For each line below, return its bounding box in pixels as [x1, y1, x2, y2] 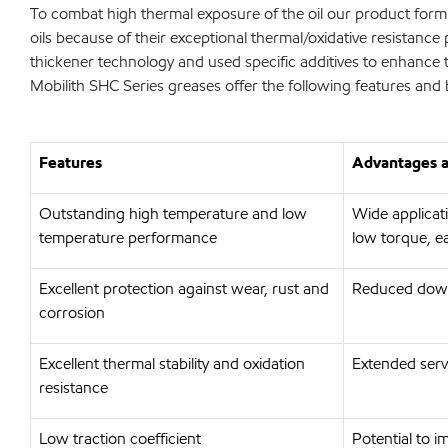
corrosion [39, 302, 105, 323]
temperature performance [39, 227, 217, 248]
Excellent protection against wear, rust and [39, 278, 329, 299]
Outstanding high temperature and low [39, 203, 307, 224]
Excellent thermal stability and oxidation [39, 353, 305, 374]
